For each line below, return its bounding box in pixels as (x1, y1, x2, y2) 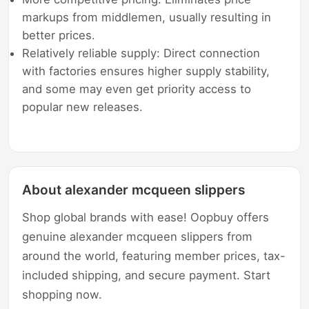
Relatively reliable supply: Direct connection (22, 46, 261, 60)
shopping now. (22, 287, 103, 301)
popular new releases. (22, 99, 143, 114)
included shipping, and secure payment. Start (22, 268, 271, 282)
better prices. (22, 28, 96, 42)
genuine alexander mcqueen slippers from (22, 229, 253, 243)
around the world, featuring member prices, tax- (22, 248, 286, 263)
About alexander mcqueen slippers (22, 181, 246, 198)
